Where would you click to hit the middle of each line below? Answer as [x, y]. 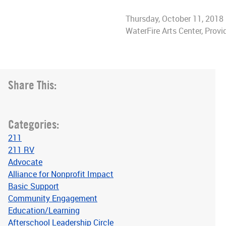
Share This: [32, 85]
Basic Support [34, 186]
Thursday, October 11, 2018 [175, 19]
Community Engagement [53, 198]
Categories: [34, 124]
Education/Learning [44, 210]
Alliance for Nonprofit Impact [61, 174]
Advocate [25, 162]
